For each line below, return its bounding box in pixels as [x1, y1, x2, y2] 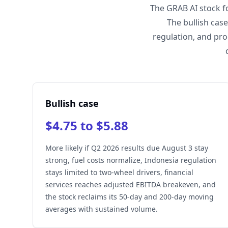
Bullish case [45, 97, 99, 109]
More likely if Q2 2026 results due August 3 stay [45, 143, 208, 153]
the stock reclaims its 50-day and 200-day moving [45, 192, 214, 202]
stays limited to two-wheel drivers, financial [45, 167, 193, 177]
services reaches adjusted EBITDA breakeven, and [45, 180, 216, 189]
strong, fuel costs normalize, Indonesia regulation [45, 155, 216, 165]
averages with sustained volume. [45, 204, 158, 214]
